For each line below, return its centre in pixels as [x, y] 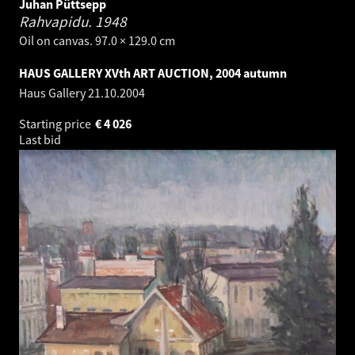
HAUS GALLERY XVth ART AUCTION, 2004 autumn [153, 73]
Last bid [41, 139]
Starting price [56, 123]
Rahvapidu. [57, 21]
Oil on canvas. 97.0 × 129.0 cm [97, 40]
